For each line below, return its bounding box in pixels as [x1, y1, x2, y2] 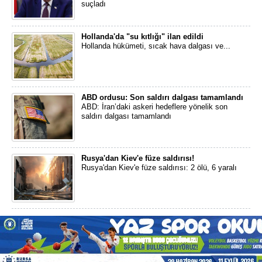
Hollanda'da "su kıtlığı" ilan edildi [81, 32, 204, 41]
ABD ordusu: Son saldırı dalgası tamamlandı [81, 93, 243, 102]
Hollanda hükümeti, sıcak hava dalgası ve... [81, 42, 230, 50]
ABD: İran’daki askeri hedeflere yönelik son [81, 102, 227, 111]
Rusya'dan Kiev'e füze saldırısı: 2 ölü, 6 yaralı [81, 163, 237, 172]
